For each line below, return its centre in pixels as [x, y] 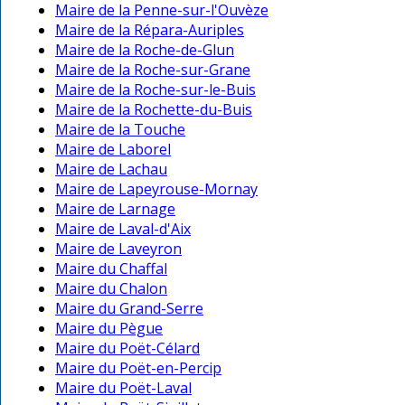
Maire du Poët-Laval [123, 388]
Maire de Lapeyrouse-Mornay [156, 189]
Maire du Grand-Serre [129, 309]
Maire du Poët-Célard [127, 348]
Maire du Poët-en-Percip [138, 368]
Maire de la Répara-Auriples [150, 30]
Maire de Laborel [113, 150]
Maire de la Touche [120, 130]
